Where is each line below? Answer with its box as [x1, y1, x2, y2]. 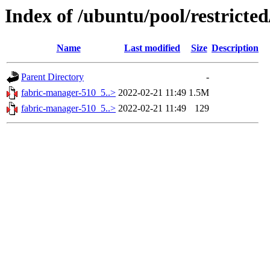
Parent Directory [21, 72, 84, 83]
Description [212, 43, 259, 54]
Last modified [124, 43, 180, 54]
